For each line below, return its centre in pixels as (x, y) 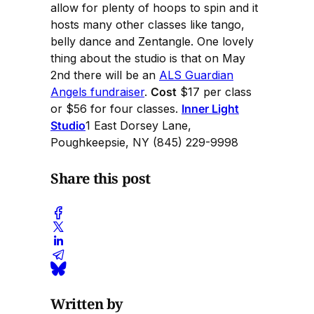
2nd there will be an (105, 75)
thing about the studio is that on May (148, 58)
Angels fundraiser (97, 91)
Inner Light (210, 108)
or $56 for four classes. (116, 108)
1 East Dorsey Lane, (138, 125)
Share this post (101, 178)
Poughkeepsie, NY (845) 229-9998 (144, 142)
